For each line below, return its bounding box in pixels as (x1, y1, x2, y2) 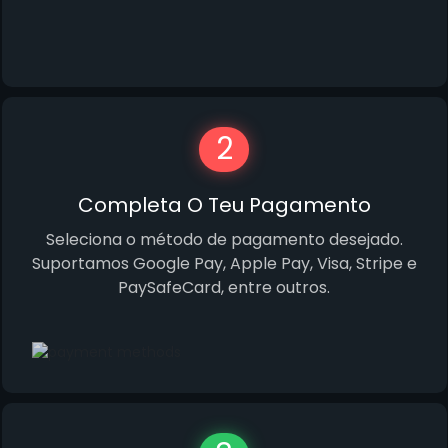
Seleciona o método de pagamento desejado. (45, 228, 403, 252)
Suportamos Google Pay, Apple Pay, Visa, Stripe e (31, 252, 417, 276)
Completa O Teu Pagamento (77, 191, 371, 220)
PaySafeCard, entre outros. (118, 276, 330, 300)
